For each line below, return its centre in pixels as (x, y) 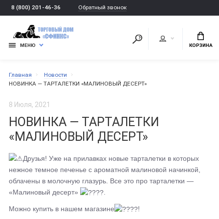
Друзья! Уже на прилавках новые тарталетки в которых (111, 158)
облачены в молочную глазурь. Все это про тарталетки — (101, 181)
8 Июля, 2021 (30, 104)
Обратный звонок (103, 7)
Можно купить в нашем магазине (62, 209)
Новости (55, 75)
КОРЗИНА (201, 45)
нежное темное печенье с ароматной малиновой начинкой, (105, 170)
